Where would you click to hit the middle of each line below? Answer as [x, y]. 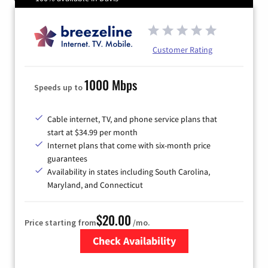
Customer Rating [182, 49]
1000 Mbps [111, 84]
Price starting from [60, 222]
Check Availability [134, 240]
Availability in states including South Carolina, [129, 171]
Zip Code [136, 260]
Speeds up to [59, 87]
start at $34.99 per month [92, 132]
